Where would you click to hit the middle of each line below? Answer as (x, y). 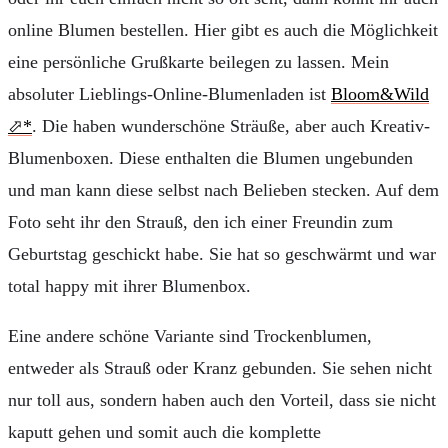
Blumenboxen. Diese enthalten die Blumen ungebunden (210, 157)
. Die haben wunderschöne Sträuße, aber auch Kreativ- (231, 125)
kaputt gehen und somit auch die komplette (164, 431)
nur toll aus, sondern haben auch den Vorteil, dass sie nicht (222, 399)
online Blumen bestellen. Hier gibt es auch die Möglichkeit (223, 29)
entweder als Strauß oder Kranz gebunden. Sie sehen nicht (220, 367)
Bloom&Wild (380, 93)
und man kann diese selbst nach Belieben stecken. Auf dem (223, 189)
